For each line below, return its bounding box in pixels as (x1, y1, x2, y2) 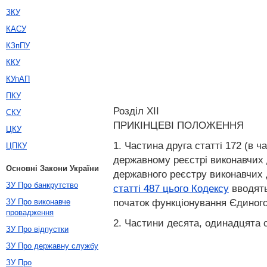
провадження (6, 208, 54, 217)
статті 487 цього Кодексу (113, 182, 229, 194)
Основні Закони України (6, 164, 99, 173)
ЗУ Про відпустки (6, 225, 69, 234)
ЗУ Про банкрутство (6, 181, 78, 190)
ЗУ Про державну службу (6, 241, 98, 250)
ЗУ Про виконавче (6, 197, 70, 206)
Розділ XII (113, 105, 162, 117)
